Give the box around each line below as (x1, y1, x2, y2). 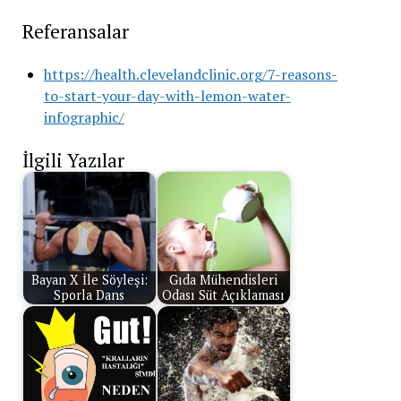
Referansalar (21, 18, 129, 44)
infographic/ (43, 107, 124, 127)
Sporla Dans (54, 286, 125, 304)
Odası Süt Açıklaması (162, 286, 286, 304)
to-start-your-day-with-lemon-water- (43, 85, 291, 106)
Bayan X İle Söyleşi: (30, 271, 148, 289)
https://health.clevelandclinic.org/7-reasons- (43, 64, 337, 84)
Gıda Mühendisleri (169, 271, 278, 289)
